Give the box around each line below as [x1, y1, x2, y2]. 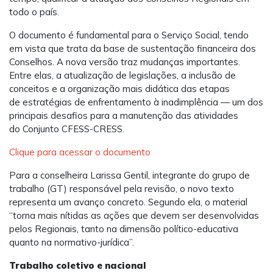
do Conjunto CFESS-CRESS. [9, 123, 124, 135]
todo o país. [9, 6, 59, 18]
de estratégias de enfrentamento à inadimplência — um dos [9, 96, 263, 108]
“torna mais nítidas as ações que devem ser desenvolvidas [9, 210, 259, 222]
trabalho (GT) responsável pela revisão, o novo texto [9, 183, 234, 195]
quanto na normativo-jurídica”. [9, 236, 134, 249]
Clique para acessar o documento [9, 146, 151, 158]
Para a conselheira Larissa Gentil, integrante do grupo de [9, 169, 250, 182]
